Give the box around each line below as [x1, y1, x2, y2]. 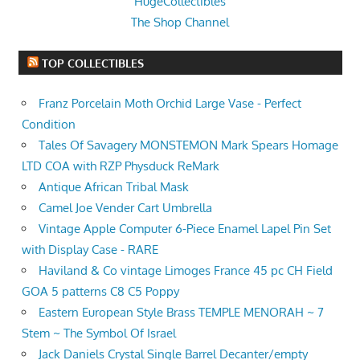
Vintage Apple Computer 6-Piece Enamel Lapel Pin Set [39, 220, 331, 236]
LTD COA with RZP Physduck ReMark [22, 157, 219, 174]
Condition [22, 116, 76, 132]
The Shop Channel [131, 14, 229, 30]
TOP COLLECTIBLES [41, 55, 144, 70]
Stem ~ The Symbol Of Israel [22, 325, 176, 341]
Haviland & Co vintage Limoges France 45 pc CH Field [39, 262, 333, 278]
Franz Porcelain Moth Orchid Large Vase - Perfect [39, 95, 301, 111]
